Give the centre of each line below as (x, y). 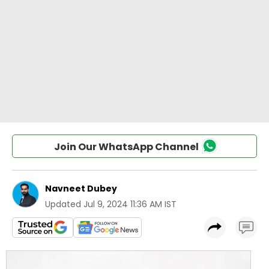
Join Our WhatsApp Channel (126, 147)
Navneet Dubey (82, 189)
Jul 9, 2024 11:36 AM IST (130, 204)
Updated (63, 204)
